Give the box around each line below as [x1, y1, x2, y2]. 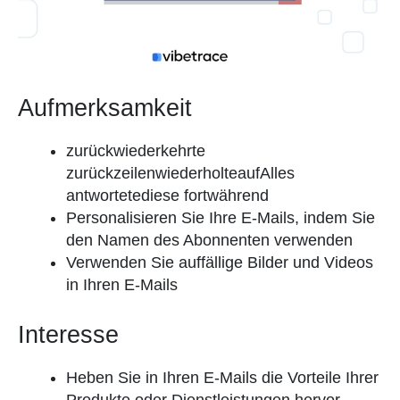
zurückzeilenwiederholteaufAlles [66, 164, 295, 183]
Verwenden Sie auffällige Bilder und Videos [66, 254, 373, 272]
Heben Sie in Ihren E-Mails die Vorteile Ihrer [66, 369, 379, 387]
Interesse [18, 321, 119, 349]
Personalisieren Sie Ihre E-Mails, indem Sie [66, 209, 375, 228]
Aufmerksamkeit [18, 95, 192, 122]
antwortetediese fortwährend [66, 187, 269, 205]
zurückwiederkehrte [66, 142, 205, 161]
